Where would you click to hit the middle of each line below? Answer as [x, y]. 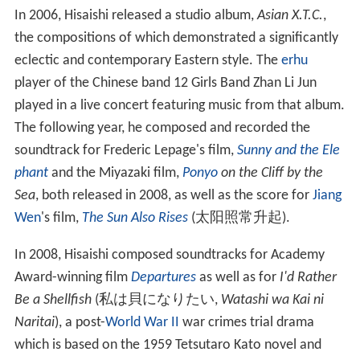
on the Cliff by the [270, 173]
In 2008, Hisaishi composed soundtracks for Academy [169, 255]
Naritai [34, 322]
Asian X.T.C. [290, 15]
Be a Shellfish [53, 300]
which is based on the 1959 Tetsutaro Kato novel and [168, 345]
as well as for [237, 277]
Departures [163, 277]
